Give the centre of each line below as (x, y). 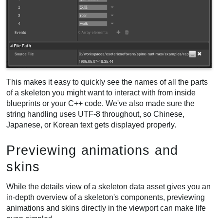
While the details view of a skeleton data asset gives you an (109, 186)
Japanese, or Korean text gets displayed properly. (91, 125)
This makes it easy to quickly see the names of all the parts (107, 82)
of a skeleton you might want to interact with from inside (101, 92)
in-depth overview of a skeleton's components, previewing (106, 197)
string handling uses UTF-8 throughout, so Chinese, (96, 114)
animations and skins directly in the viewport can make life (106, 208)
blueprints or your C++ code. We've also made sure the (101, 103)
